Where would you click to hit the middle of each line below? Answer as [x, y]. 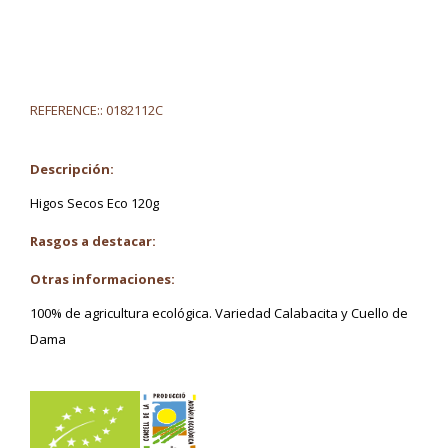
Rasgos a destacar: [93, 240]
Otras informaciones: [102, 278]
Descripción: [72, 168]
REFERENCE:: [66, 109]
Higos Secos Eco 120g [94, 202]
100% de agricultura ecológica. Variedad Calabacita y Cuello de [219, 312]
